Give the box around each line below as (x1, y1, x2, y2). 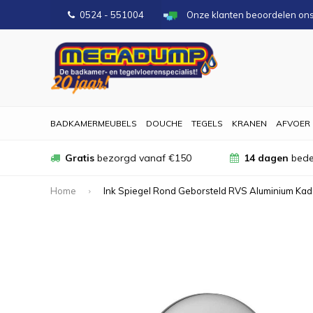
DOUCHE (146, 118, 182, 129)
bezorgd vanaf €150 (94, 152, 191, 164)
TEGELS (191, 118, 223, 129)
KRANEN (232, 118, 267, 129)
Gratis (65, 152, 94, 164)
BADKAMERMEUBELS (50, 118, 137, 129)
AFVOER (276, 118, 310, 129)
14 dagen (243, 152, 289, 164)
